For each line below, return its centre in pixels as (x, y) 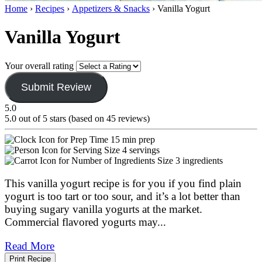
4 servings (141, 150)
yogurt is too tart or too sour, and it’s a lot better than (123, 196)
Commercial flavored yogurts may (81, 222)
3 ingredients (199, 160)
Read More (30, 246)
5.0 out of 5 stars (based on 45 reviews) (77, 118)
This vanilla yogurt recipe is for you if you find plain (123, 183)
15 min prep (133, 139)
